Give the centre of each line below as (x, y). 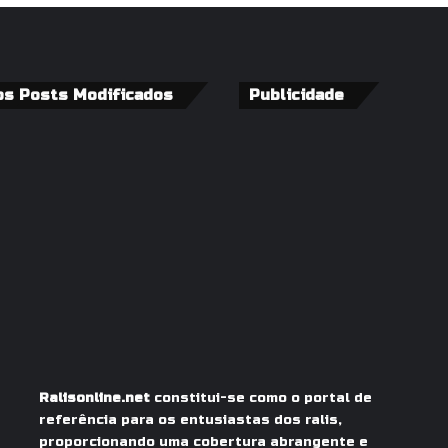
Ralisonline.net (94, 398)
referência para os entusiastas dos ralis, (190, 420)
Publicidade (296, 95)
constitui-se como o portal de (260, 398)
